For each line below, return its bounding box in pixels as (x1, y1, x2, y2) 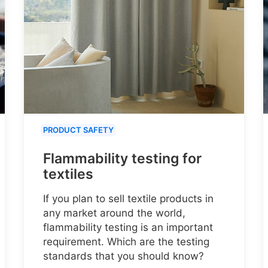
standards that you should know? (43, 249, 204, 262)
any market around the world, (43, 206, 185, 219)
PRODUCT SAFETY (43, 124, 114, 135)
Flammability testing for (43, 150, 202, 167)
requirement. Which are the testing (43, 235, 209, 248)
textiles (43, 165, 93, 182)
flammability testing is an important (43, 221, 213, 233)
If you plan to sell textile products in (43, 192, 214, 205)
